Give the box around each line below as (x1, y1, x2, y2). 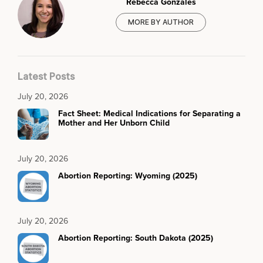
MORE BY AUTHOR (128, 18, 194, 27)
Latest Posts (18, 70, 75, 82)
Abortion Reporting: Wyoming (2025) (58, 169, 197, 181)
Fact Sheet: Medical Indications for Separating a (58, 107, 241, 119)
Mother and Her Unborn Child (58, 116, 170, 129)
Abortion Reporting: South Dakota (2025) (58, 231, 213, 244)
